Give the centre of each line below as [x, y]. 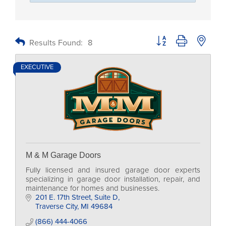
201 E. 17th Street [63, 197]
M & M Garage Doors [63, 155]
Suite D [106, 197]
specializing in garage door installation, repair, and [113, 179]
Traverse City [56, 206]
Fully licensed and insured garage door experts [113, 170]
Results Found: [56, 43]
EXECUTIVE [37, 67]
